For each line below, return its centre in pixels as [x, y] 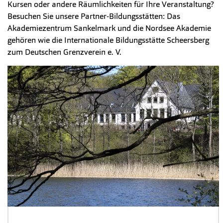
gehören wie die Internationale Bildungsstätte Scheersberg [108, 40]
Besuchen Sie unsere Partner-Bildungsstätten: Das [94, 16]
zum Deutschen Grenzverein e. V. [64, 52]
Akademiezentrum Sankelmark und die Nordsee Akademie [109, 28]
